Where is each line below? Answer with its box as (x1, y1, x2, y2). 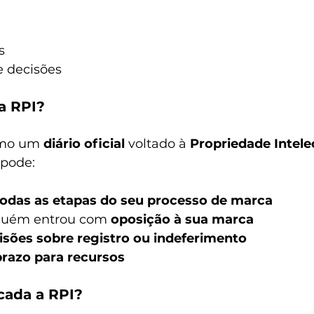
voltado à (125, 136, 190, 151)
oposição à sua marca (111, 212, 254, 227)
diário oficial (43, 136, 125, 151)
